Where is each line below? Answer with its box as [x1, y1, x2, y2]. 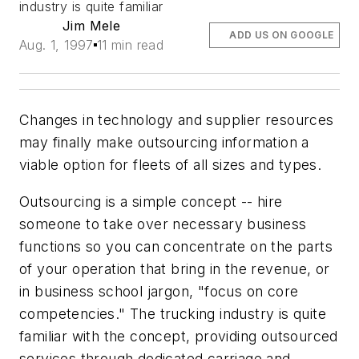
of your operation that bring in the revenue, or [19, 260, 330, 277]
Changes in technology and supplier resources [19, 111, 334, 128]
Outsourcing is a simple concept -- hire [19, 192, 283, 210]
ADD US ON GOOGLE [229, 29, 334, 41]
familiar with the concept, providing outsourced [19, 327, 338, 345]
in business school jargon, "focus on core [19, 282, 299, 300]
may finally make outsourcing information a [19, 134, 309, 151]
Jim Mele [63, 18, 121, 34]
